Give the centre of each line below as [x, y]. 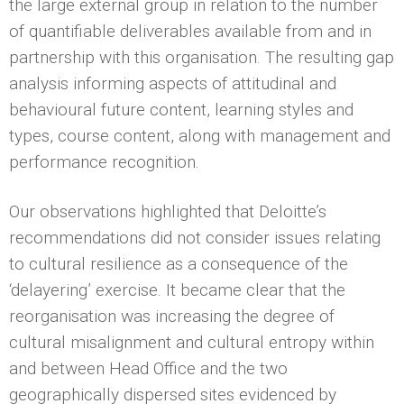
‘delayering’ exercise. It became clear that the [177, 289]
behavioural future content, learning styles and [181, 109]
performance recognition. [104, 161]
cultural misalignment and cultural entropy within [192, 342]
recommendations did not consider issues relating [195, 237]
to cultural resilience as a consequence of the [179, 263]
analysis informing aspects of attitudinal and [173, 83]
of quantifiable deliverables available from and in [190, 31]
